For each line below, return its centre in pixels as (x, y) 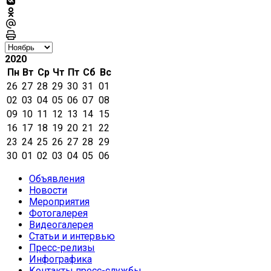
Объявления (57, 178)
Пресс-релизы (62, 247)
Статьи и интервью (72, 236)
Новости (48, 190)
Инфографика (60, 259)
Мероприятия (59, 201)
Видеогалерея (61, 224)
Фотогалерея (58, 213)
